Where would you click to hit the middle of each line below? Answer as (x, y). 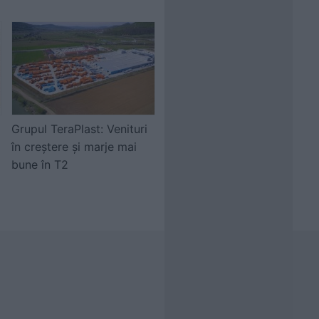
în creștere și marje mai (74, 147)
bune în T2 (40, 164)
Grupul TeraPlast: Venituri (79, 129)
